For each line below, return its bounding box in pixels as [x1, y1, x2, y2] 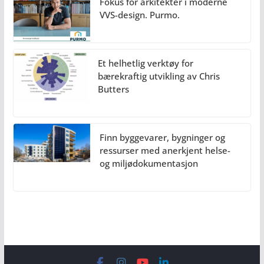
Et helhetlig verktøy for [97, 57, 193, 69]
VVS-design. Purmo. [99, 8, 180, 21]
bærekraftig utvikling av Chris [97, 70, 220, 82]
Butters [97, 82, 129, 95]
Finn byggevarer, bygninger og [99, 131, 225, 143]
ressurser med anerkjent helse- [99, 144, 230, 156]
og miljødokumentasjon [99, 157, 198, 169]
